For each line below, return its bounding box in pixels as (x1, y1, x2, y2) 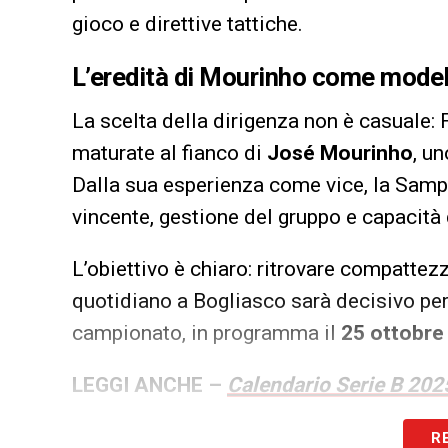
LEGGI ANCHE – (72, 372, 227, 397)
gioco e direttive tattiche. (72, 11, 303, 36)
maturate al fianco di (72, 140, 267, 165)
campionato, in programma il (72, 320, 341, 345)
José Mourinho (267, 140, 413, 165)
